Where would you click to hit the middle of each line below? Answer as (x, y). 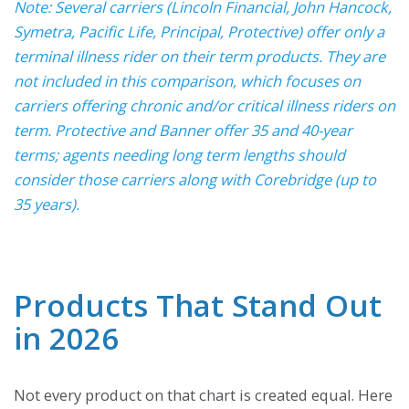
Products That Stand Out (198, 305)
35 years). (47, 204)
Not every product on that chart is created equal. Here (203, 394)
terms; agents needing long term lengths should (179, 154)
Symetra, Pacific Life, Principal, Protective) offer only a (199, 31)
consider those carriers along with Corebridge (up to (195, 179)
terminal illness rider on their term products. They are (199, 56)
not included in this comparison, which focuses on (187, 80)
